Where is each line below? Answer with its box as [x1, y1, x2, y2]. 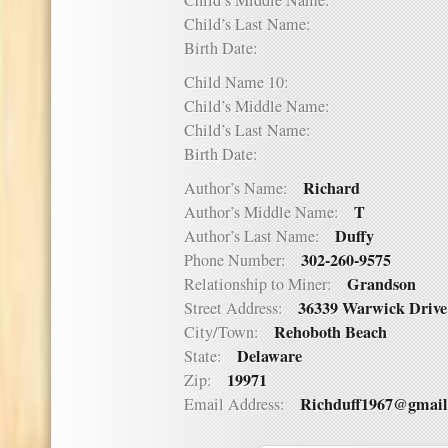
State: [184, 345, 237, 367]
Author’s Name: [184, 177, 303, 199]
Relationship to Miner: [184, 273, 347, 295]
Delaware [237, 344, 302, 368]
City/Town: [184, 321, 274, 343]
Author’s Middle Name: [184, 201, 354, 223]
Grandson [347, 272, 416, 296]
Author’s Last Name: [184, 225, 335, 247]
